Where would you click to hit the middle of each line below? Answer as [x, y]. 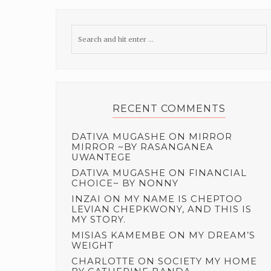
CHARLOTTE [103, 261]
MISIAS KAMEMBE [119, 235]
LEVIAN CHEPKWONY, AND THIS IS [162, 209]
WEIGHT [93, 245]
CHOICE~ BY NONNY [125, 183]
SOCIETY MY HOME [207, 261]
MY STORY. [99, 219]
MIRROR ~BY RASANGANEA [142, 147]
